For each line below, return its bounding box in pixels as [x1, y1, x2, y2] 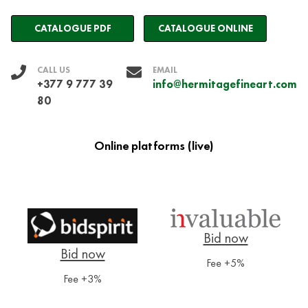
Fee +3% [63, 272, 102, 286]
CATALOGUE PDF [34, 23, 111, 35]
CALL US [37, 64, 70, 75]
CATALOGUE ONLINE [157, 23, 253, 35]
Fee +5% [206, 256, 245, 270]
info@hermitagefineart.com [153, 77, 297, 91]
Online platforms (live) [94, 137, 214, 153]
